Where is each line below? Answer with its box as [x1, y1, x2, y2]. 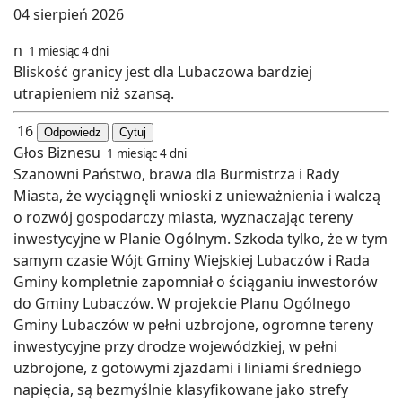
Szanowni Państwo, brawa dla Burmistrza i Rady [13, 163, 339, 184]
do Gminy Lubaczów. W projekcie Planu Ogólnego [13, 293, 351, 313]
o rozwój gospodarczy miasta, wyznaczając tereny [13, 206, 353, 227]
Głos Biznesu [13, 142, 104, 162]
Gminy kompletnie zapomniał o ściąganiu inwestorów [13, 271, 378, 292]
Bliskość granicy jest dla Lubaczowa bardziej [13, 61, 312, 82]
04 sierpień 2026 [13, 4, 124, 24]
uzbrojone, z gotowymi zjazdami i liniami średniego [13, 357, 362, 378]
